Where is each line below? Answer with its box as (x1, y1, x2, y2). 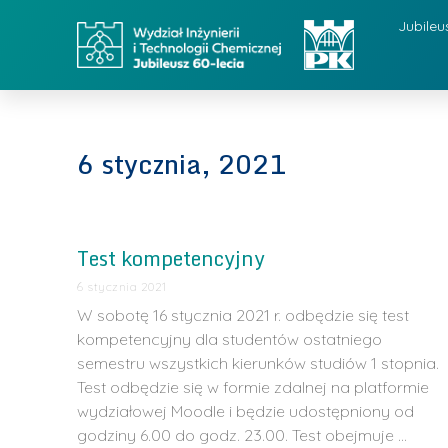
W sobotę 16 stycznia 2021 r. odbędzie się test (77, 305, 410, 325)
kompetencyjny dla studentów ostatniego (77, 329, 383, 349)
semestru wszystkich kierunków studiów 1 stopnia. (77, 353, 440, 373)
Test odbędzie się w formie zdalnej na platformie (77, 377, 430, 397)
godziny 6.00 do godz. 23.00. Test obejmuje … (77, 425, 408, 445)
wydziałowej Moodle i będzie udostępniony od (77, 401, 415, 421)
